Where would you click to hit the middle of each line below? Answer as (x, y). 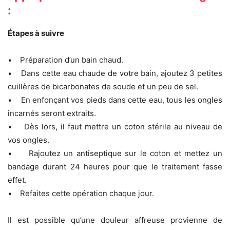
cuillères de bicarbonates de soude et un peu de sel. (103, 86)
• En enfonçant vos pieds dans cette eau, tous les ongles (115, 100)
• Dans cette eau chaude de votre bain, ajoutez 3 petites (115, 73)
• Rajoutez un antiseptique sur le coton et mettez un (115, 153)
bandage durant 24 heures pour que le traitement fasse (115, 166)
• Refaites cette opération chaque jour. (81, 193)
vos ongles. (28, 140)
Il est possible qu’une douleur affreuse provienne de (115, 220)
